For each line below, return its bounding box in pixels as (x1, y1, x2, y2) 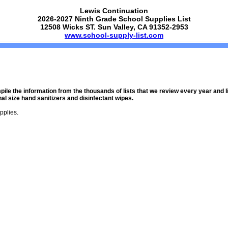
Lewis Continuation (80, 7, 148, 15)
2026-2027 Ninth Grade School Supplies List (37, 15, 191, 23)
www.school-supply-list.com (65, 31, 163, 39)
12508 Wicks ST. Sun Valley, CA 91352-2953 (40, 23, 188, 31)
